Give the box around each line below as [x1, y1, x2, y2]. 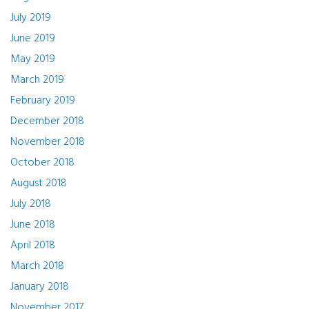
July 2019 [10, 9, 51, 27]
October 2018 [10, 154, 74, 172]
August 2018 [10, 175, 67, 192]
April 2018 [10, 237, 55, 255]
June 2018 [10, 216, 55, 234]
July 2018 [10, 195, 51, 213]
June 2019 [10, 30, 55, 48]
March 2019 [10, 71, 64, 89]
